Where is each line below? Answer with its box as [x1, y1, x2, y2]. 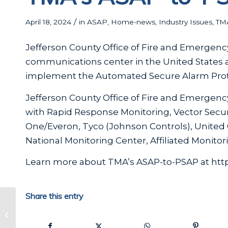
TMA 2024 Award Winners [18, 199, 101, 208]
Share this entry [25, 190, 83, 201]
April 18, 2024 [25, 18, 71, 26]
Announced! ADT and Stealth [18, 210, 113, 219]
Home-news [111, 18, 155, 26]
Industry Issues [159, 18, 212, 26]
